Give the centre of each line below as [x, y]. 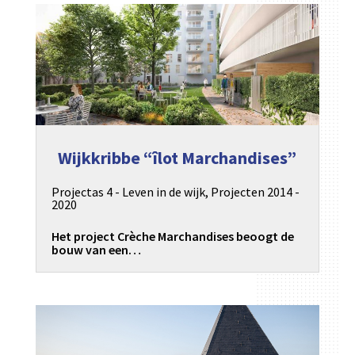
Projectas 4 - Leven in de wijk [128, 192]
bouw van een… [96, 250]
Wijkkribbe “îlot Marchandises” [177, 158]
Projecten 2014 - [255, 192]
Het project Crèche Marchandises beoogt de [172, 237]
